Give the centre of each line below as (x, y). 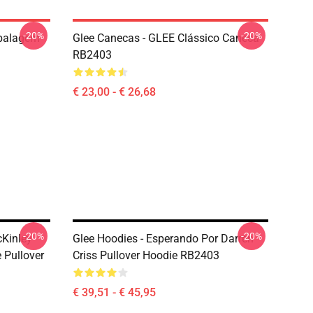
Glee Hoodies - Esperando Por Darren (163, 239)
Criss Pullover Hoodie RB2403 (146, 255)
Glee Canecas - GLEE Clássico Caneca (166, 38)
